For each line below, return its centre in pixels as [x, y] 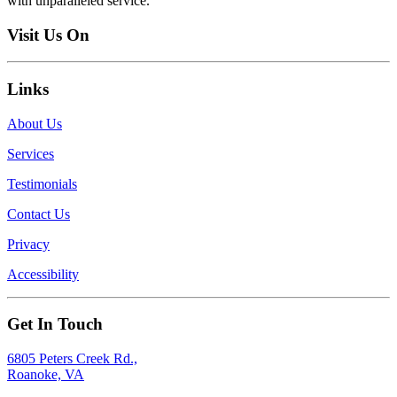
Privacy [28, 244]
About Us [35, 123]
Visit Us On [48, 35]
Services [31, 153]
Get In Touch [55, 324]
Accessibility [43, 274]
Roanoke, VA [46, 375]
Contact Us [39, 214]
